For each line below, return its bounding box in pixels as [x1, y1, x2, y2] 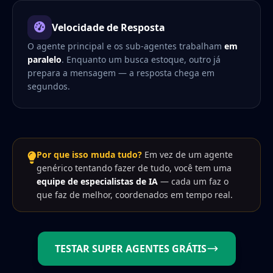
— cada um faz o [158, 175, 229, 188]
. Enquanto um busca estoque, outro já [62, 54, 221, 66]
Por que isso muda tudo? [37, 149, 142, 161]
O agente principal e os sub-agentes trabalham [27, 40, 224, 52]
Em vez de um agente [142, 149, 233, 161]
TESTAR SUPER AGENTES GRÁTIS [54, 242, 207, 256]
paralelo [27, 54, 62, 66]
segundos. [27, 80, 70, 93]
